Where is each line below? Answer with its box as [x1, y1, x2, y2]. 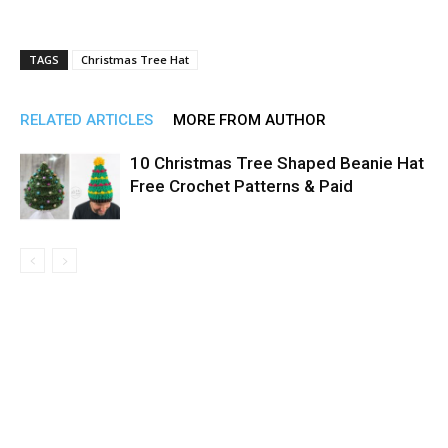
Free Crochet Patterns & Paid [130, 176, 353, 196]
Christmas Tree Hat [81, 52, 189, 67]
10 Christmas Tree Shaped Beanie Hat [130, 153, 424, 173]
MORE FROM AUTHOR [173, 111, 326, 129]
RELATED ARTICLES [20, 111, 153, 129]
